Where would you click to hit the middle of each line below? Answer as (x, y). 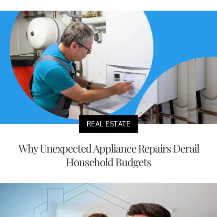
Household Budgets (108, 162)
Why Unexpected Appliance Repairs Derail (108, 148)
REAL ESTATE (108, 124)
